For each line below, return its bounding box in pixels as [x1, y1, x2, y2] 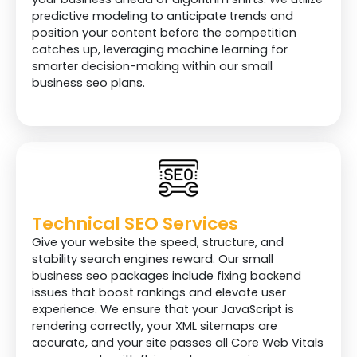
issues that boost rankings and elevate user [32, 284, 286, 301]
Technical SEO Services [32, 211, 238, 237]
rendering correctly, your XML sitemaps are [32, 318, 277, 335]
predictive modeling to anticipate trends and [32, 8, 293, 25]
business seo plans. [32, 75, 145, 92]
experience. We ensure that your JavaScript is [32, 301, 294, 318]
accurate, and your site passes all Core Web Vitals [32, 335, 324, 351]
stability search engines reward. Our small [32, 251, 273, 268]
